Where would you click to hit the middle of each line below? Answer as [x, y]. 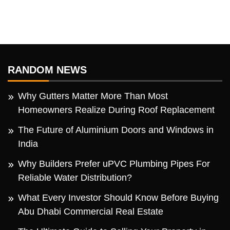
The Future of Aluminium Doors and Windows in [116, 130]
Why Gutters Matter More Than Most [93, 96]
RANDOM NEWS [47, 70]
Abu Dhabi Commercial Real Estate [91, 211]
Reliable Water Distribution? [77, 177]
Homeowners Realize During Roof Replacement [116, 110]
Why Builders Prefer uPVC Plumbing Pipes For [114, 164]
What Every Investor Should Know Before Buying [118, 197]
